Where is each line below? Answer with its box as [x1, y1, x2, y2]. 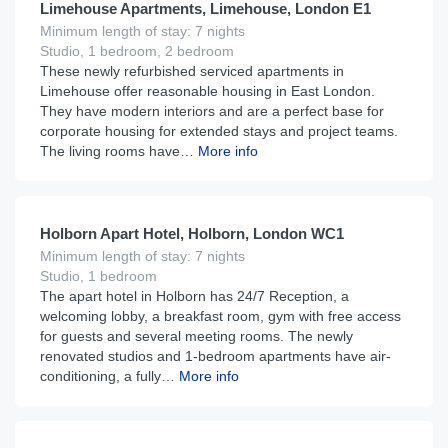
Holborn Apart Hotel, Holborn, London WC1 [40, 225, 344, 242]
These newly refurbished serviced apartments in [40, 63, 344, 79]
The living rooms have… [40, 143, 194, 159]
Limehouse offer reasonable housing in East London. [40, 83, 375, 99]
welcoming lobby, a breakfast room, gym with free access [40, 308, 401, 324]
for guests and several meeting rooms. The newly [40, 328, 353, 344]
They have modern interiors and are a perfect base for [40, 103, 384, 119]
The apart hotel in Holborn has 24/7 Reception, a [40, 288, 349, 304]
